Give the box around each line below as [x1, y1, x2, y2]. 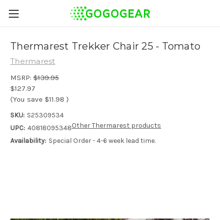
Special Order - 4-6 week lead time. [48, 136, 156, 145]
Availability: [10, 136, 46, 145]
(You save [10, 94, 43, 104]
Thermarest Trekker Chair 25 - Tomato [10, 40, 200, 53]
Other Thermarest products [71, 121, 161, 130]
